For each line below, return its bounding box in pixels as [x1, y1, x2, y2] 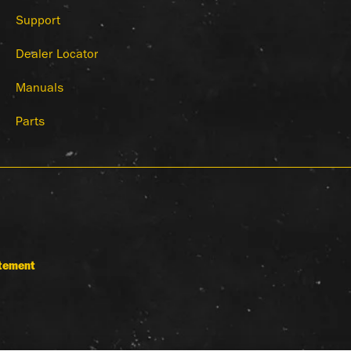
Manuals [16, 83, 63, 96]
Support [16, 16, 60, 29]
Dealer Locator [16, 49, 98, 63]
